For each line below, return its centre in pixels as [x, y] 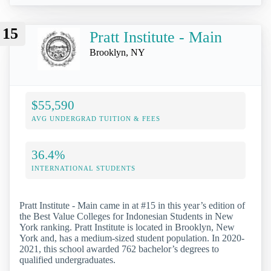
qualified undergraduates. [67, 260]
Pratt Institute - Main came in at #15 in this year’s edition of [132, 206]
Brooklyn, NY [117, 52]
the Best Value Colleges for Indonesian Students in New [126, 217]
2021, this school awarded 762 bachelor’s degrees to [119, 249]
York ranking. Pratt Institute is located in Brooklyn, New [127, 227]
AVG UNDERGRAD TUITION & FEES [96, 119]
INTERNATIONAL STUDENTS [83, 168]
